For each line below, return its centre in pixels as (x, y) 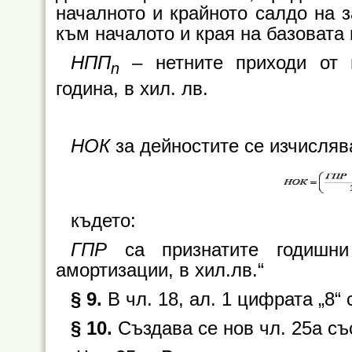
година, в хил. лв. (132, 88)
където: (103, 220)
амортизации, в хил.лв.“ (160, 270)
